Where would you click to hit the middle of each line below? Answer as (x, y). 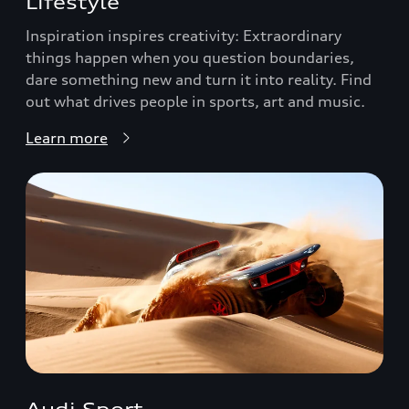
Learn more (67, 137)
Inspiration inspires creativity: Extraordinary (184, 35)
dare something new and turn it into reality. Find (199, 79)
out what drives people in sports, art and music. (195, 101)
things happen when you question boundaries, (190, 57)
